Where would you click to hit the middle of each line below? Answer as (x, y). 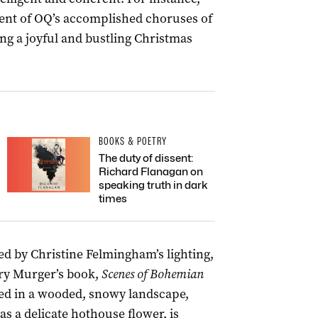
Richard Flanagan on (151, 172)
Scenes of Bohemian (152, 274)
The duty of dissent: (146, 158)
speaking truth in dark (153, 185)
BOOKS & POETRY (133, 141)
